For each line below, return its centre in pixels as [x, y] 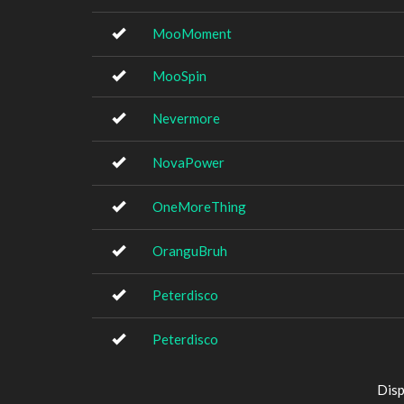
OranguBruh [190, 251]
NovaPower [188, 162]
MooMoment [192, 33]
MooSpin [179, 76]
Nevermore [186, 118]
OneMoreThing [199, 207]
